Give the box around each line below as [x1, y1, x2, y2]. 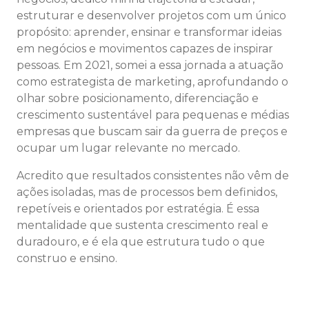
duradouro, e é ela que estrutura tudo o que [17, 235, 265, 249]
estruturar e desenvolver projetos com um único [17, 9, 286, 23]
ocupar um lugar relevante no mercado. [17, 141, 240, 155]
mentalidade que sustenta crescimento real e [17, 219, 268, 232]
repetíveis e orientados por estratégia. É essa [17, 202, 259, 216]
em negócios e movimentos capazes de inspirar [17, 42, 273, 56]
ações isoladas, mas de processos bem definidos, [17, 186, 277, 199]
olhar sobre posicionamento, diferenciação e [17, 92, 259, 106]
